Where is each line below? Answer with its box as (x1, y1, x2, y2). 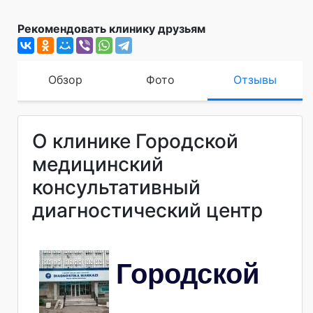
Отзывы (233, 72, 277, 87)
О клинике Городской (32, 129, 238, 153)
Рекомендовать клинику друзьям (17, 21, 205, 36)
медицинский (32, 152, 163, 176)
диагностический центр (32, 198, 263, 222)
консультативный (32, 175, 201, 199)
